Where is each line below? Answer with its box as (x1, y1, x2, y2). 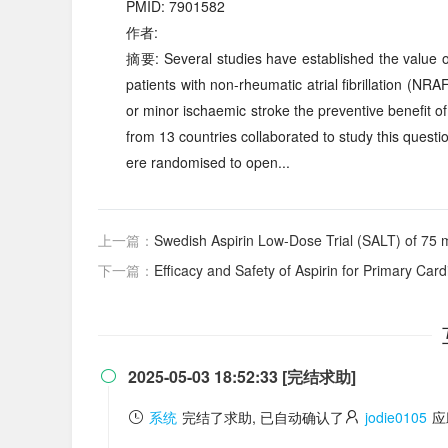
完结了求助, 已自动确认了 (182, 407, 344, 427)
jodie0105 (365, 407, 427, 427)
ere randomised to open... (126, 152, 290, 172)
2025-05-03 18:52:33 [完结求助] (128, 365, 356, 388)
